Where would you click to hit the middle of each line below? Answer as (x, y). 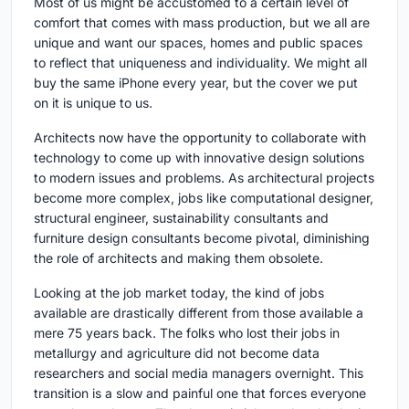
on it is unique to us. (93, 103)
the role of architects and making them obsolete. (178, 258)
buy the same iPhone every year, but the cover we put (196, 83)
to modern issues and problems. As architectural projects (204, 178)
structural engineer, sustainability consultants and (181, 218)
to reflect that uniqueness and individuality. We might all (200, 63)
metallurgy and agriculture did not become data (177, 353)
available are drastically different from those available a (199, 313)
